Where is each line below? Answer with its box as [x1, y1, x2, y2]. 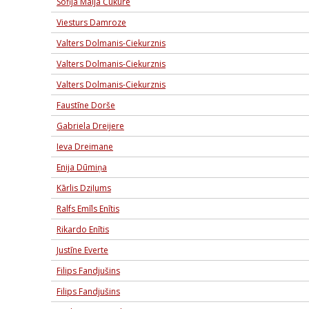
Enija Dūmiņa [57, 161, 107, 173]
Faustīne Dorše [57, 99, 115, 111]
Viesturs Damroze [57, 17, 126, 28]
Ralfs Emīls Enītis [57, 203, 119, 215]
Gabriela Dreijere [57, 120, 124, 132]
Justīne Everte [57, 244, 108, 256]
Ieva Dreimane [57, 141, 113, 152]
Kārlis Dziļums [57, 182, 111, 194]
